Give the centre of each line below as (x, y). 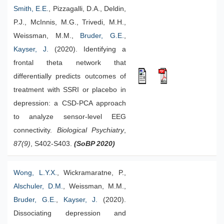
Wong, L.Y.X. (35, 173)
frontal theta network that (70, 63)
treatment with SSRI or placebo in (70, 90)
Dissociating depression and (70, 213)
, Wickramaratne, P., (91, 173)
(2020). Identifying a (87, 49)
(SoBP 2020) (94, 144)
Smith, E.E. (31, 9)
